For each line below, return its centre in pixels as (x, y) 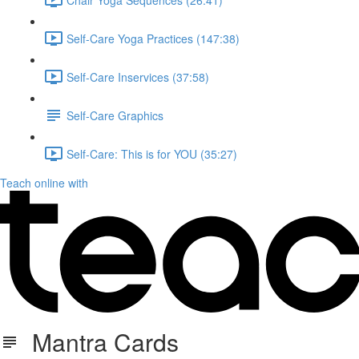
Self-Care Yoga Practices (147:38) (153, 38)
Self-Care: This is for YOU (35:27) (152, 153)
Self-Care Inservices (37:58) (138, 77)
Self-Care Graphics (115, 115)
